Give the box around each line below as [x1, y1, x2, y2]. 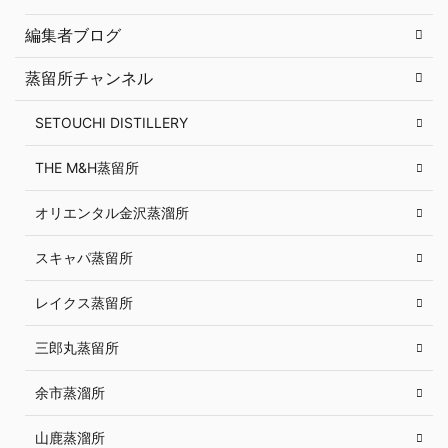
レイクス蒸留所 [35, 293, 133, 311]
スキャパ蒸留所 [35, 248, 133, 266]
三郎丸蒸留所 [35, 338, 119, 356]
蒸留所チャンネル [25, 67, 153, 88]
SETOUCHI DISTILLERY [35, 113, 188, 131]
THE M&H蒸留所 [35, 158, 139, 176]
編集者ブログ [25, 24, 121, 45]
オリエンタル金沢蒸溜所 [35, 203, 189, 221]
